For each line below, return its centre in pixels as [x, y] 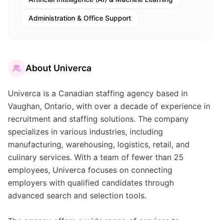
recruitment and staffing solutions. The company [98, 119]
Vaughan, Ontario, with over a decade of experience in [109, 106]
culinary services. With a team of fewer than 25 [96, 157]
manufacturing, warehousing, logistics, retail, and [99, 144]
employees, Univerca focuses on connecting [90, 170]
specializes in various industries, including [85, 132]
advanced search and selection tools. [77, 195]
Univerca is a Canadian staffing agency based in [98, 93]
